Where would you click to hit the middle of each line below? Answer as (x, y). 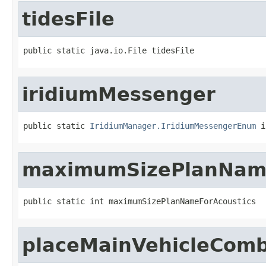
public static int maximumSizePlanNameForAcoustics (140, 201)
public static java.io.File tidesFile (109, 50)
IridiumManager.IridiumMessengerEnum (173, 126)
